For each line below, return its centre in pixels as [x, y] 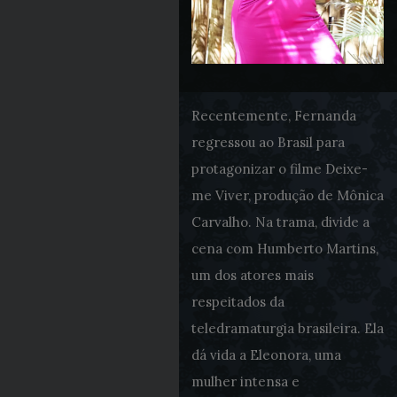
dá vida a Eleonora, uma [266, 355]
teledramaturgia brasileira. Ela [287, 328]
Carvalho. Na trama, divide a [280, 222]
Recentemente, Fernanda [273, 116]
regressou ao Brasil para [268, 142]
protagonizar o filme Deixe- [279, 169]
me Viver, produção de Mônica [287, 195]
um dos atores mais [252, 275]
